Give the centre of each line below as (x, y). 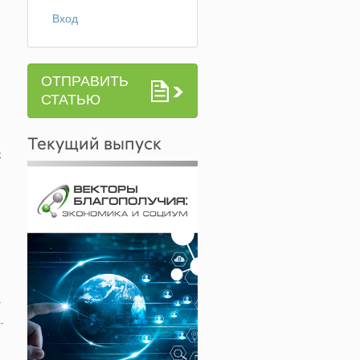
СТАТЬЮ (70, 100)
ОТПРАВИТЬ (84, 81)
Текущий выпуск (94, 143)
